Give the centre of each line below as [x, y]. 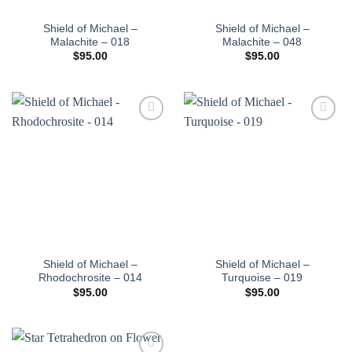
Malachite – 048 [262, 42]
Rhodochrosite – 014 [90, 278]
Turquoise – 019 [262, 278]
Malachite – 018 [90, 42]
